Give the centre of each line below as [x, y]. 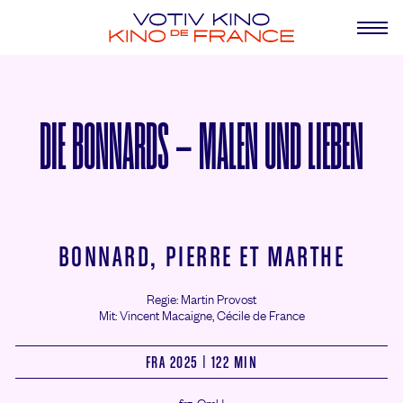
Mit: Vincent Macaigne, [157, 314]
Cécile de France [260, 314]
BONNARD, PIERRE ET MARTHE [201, 256]
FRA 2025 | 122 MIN [201, 362]
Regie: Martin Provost [201, 298]
